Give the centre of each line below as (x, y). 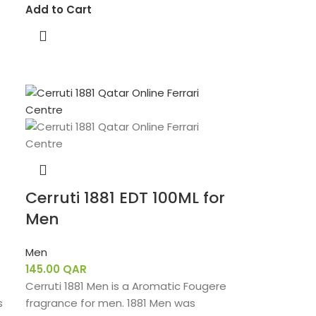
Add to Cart (59, 10)
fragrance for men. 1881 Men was (111, 303)
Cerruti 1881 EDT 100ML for (126, 198)
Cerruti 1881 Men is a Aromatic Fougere (126, 286)
